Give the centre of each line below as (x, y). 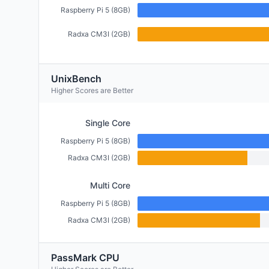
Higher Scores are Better (92, 90)
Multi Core (110, 185)
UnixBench (76, 79)
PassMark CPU (85, 258)
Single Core (108, 123)
